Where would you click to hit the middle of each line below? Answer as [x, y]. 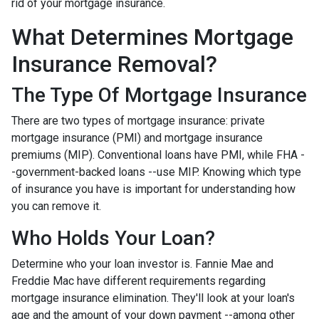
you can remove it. [56, 206]
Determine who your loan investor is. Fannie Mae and [142, 263]
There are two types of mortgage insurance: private [138, 120]
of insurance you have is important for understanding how [153, 189]
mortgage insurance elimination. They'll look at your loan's [153, 298]
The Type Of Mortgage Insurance [159, 95]
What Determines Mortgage [152, 37]
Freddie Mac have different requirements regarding [138, 281]
